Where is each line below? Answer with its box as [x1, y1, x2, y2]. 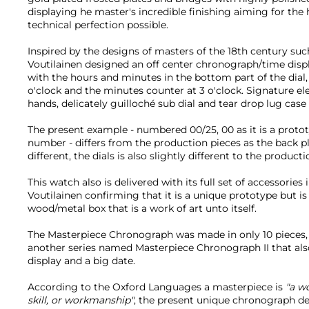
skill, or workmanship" [28, 294, 134, 307]
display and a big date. [28, 255, 135, 268]
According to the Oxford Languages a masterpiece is [28, 281, 286, 294]
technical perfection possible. [28, 19, 168, 32]
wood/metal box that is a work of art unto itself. [28, 202, 257, 215]
